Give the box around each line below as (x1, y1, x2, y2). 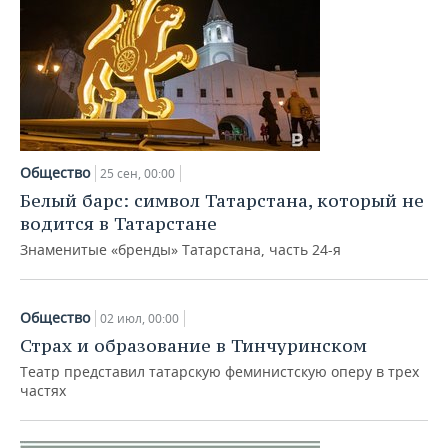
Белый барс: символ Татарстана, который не (20, 189, 424, 212)
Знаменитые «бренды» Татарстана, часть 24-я (20, 240, 341, 259)
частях (20, 381, 66, 400)
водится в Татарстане (20, 212, 217, 235)
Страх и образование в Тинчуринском (20, 334, 367, 357)
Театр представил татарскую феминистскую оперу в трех (20, 362, 419, 381)
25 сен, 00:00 (100, 165, 175, 182)
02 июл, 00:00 (100, 310, 179, 327)
